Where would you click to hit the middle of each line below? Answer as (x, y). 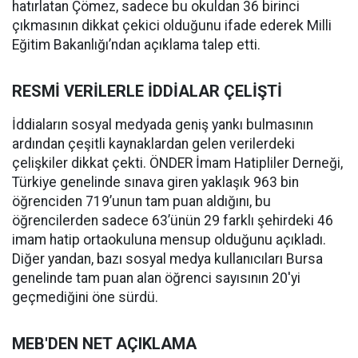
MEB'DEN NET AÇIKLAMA (104, 344)
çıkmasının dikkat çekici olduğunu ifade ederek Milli (172, 26)
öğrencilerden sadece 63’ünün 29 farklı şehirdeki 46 (173, 221)
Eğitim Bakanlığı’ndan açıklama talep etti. (136, 45)
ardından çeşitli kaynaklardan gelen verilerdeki (153, 144)
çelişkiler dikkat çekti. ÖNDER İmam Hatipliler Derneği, (177, 163)
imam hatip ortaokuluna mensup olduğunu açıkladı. (169, 240)
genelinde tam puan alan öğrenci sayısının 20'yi (156, 278)
